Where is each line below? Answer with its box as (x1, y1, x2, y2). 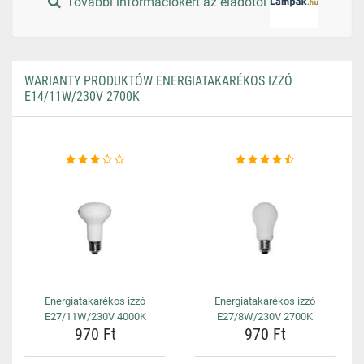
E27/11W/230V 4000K (44, 310, 146, 323)
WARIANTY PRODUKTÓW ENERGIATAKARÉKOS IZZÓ (24, 73, 292, 89)
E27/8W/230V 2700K (217, 310, 313, 323)
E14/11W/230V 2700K (24, 89, 140, 104)
